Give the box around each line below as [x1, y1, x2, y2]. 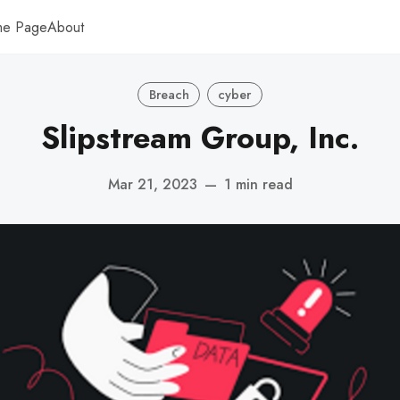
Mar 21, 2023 [107, 173, 197, 195]
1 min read [223, 173, 293, 195]
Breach [148, 85, 189, 104]
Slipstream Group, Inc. [41, 115, 359, 161]
